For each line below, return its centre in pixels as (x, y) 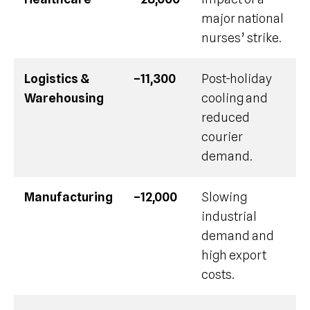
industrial (229, 216)
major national (243, 18)
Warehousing (64, 98)
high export (234, 255)
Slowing (224, 197)
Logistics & (57, 78)
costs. (218, 274)
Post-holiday (237, 78)
